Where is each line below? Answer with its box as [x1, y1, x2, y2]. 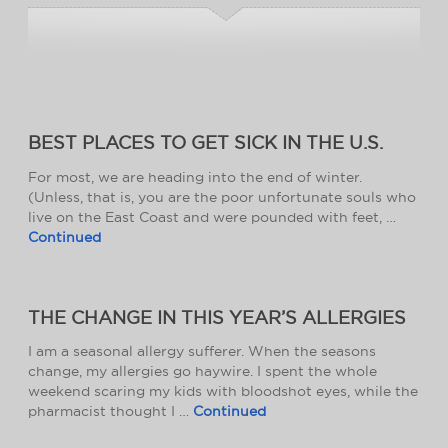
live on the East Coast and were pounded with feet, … [28, 208, 396, 225]
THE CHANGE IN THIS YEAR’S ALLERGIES [28, 307, 406, 327]
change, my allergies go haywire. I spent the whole [28, 362, 377, 379]
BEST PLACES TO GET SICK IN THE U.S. [28, 133, 383, 153]
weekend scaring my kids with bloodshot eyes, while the [28, 382, 418, 399]
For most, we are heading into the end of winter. [28, 168, 362, 185]
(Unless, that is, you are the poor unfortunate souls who [28, 188, 416, 205]
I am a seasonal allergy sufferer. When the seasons [28, 342, 376, 359]
